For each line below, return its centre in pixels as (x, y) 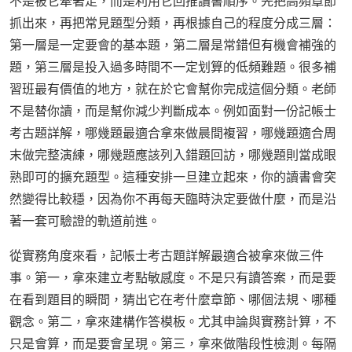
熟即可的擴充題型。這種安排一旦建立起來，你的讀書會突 (173, 177)
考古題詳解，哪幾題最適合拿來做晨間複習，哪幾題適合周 (173, 133)
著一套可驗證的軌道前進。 (85, 221)
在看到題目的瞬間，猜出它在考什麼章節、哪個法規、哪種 (173, 300)
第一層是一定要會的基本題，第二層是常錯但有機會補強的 (173, 45)
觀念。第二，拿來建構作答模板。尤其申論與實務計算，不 (173, 322)
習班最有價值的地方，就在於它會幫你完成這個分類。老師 (173, 89)
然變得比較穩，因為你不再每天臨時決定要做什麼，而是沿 (173, 199)
